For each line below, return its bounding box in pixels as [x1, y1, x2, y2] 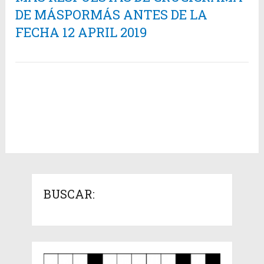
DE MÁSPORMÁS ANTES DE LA [15, 6, 208, 24]
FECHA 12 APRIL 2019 [15, 24, 147, 41]
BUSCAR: [43, 186, 95, 202]
